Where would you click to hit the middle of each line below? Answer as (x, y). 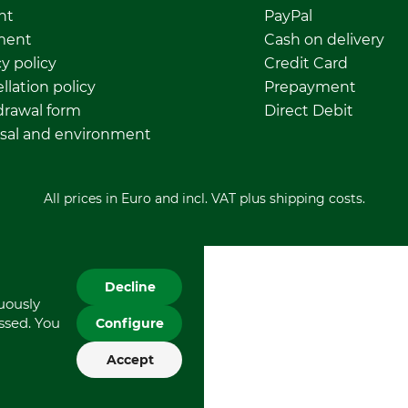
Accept (130, 360)
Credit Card (306, 63)
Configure (130, 323)
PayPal (288, 15)
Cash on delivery (324, 39)
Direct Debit (308, 110)
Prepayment (310, 87)
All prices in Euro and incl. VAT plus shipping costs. (204, 198)
